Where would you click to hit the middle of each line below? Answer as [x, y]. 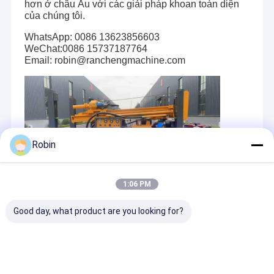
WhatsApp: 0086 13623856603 [92, 37]
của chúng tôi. [54, 16]
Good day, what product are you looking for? [98, 211]
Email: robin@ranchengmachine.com [105, 61]
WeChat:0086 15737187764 [86, 49]
